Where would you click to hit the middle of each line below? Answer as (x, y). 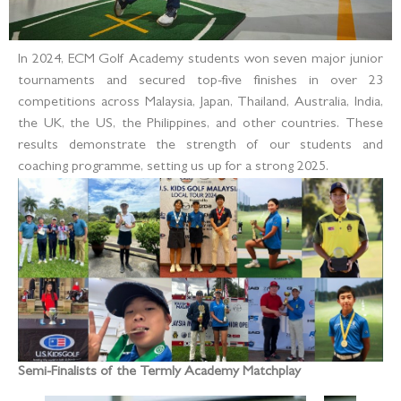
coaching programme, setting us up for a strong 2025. (173, 167)
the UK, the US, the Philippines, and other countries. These (200, 124)
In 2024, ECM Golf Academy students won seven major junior (200, 60)
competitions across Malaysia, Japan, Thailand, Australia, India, (200, 102)
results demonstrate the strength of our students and (200, 145)
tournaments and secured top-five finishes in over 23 (200, 81)
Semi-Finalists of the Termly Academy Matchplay (159, 372)
